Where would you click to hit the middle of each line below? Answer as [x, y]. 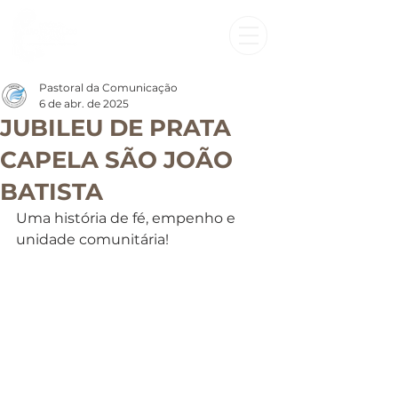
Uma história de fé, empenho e [127, 218]
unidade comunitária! [92, 239]
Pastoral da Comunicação [108, 88]
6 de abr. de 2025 [84, 103]
